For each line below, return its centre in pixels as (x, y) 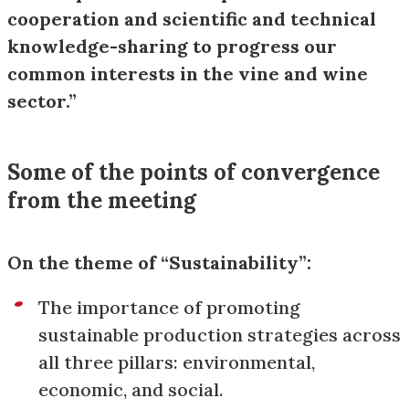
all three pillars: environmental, (177, 362)
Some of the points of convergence (194, 172)
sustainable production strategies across (220, 335)
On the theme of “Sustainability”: (159, 262)
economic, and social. (131, 389)
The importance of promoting (169, 307)
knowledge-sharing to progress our (172, 46)
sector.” (42, 101)
